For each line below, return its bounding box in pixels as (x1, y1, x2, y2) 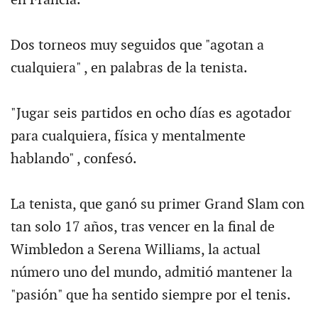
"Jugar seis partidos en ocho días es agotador (10, 104, 292, 122)
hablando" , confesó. (10, 150, 137, 168)
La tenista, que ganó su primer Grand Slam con (10, 195, 305, 213)
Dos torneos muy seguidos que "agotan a (10, 36, 264, 54)
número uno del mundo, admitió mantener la (10, 263, 292, 281)
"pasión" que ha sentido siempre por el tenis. (10, 286, 291, 304)
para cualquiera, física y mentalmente (10, 127, 246, 145)
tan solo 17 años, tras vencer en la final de (10, 218, 275, 236)
